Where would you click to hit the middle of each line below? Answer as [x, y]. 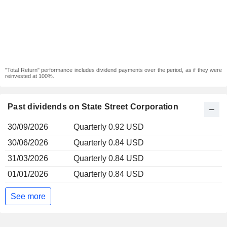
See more [28, 196]
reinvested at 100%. [30, 76]
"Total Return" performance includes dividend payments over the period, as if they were [113, 70]
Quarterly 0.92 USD [109, 127]
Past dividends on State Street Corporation [93, 107]
